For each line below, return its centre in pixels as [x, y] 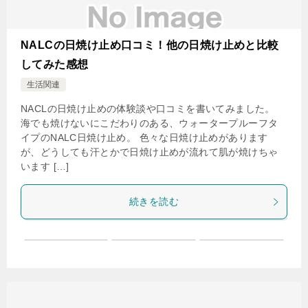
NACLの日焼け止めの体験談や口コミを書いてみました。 [148, 109]
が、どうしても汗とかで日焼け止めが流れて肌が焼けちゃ [150, 152]
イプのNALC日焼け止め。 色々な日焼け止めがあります [144, 137]
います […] [45, 166]
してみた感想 [55, 64]
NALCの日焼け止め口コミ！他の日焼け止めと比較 [150, 45]
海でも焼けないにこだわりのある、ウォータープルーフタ [150, 123]
